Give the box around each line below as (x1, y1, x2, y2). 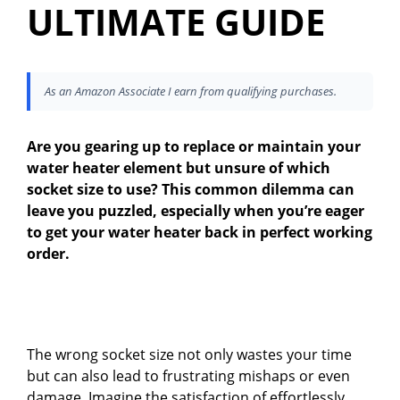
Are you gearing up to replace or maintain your (27, 137, 361, 157)
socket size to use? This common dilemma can (27, 179, 354, 200)
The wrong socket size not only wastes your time (27, 345, 352, 365)
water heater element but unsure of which (27, 158, 330, 179)
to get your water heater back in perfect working (27, 222, 372, 243)
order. (27, 244, 70, 264)
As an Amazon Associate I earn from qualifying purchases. (45, 83, 337, 100)
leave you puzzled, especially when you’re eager (27, 201, 364, 221)
